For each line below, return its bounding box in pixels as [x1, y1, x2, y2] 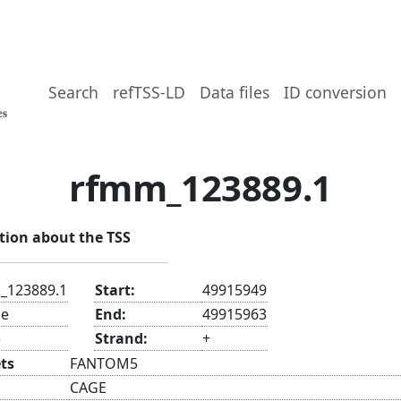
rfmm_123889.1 [69, 163, 332, 212]
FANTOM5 [70, 353, 138, 373]
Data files [200, 81, 270, 103]
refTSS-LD [113, 81, 186, 103]
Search [48, 81, 99, 103]
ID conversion [284, 81, 388, 103]
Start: [95, 279, 135, 300]
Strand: [95, 328, 148, 348]
